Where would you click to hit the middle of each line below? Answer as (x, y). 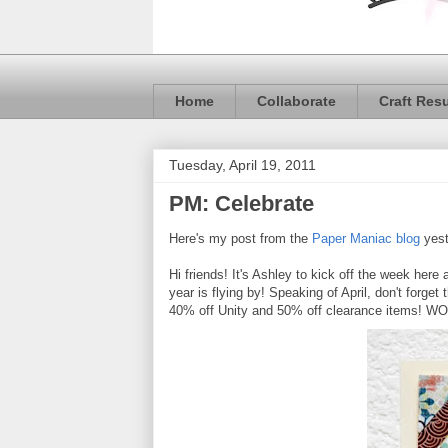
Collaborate (296, 101)
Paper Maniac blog (366, 238)
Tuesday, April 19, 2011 (242, 164)
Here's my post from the (240, 238)
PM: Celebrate (241, 203)
